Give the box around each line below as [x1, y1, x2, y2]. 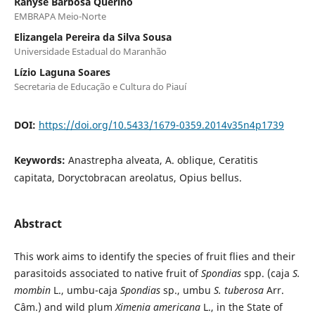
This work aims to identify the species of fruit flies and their [13, 249, 295, 263]
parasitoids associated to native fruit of [13, 266, 201, 280]
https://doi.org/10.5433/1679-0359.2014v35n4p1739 [38, 117, 284, 131]
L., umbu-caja [53, 283, 120, 297]
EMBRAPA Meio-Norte [13, 9, 106, 22]
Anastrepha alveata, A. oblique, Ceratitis [67, 153, 258, 167]
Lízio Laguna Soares [13, 65, 110, 79]
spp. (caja [243, 266, 292, 280]
